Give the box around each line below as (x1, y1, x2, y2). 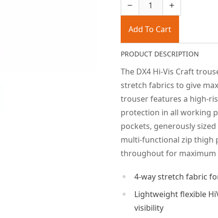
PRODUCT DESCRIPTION (120, 49, 199, 58)
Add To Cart (128, 24, 171, 35)
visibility (134, 202, 163, 213)
